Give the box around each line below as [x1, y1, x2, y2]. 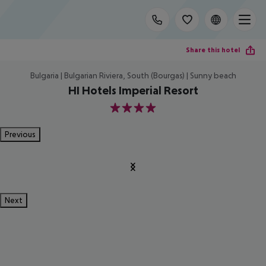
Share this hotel [186, 45, 240, 54]
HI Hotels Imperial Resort [68, 84, 198, 97]
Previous [5, 129, 36, 139]
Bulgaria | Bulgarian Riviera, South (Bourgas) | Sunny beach [30, 71, 236, 80]
